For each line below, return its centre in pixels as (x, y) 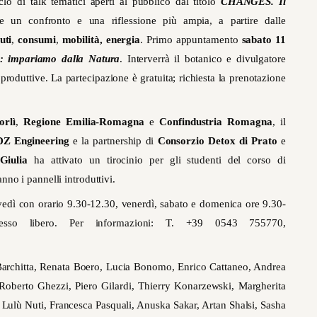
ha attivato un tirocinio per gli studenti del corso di (160, 160)
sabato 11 (264, 40)
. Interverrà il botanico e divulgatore (203, 59)
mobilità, (82, 40)
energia (123, 40)
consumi (37, 40)
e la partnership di (113, 141)
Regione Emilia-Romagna (87, 122)
